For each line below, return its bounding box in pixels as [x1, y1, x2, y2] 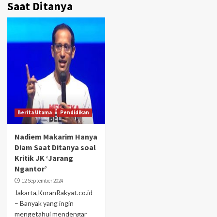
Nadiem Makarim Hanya [15, 131, 97, 141]
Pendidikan [60, 108, 89, 116]
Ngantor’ [15, 163, 47, 173]
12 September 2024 [22, 177, 63, 184]
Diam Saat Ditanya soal [15, 142, 96, 152]
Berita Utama [17, 108, 52, 116]
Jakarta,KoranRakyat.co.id [15, 188, 93, 197]
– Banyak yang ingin [15, 199, 74, 207]
